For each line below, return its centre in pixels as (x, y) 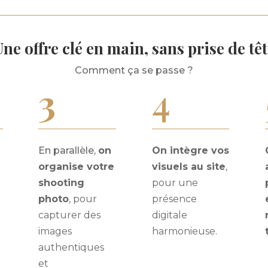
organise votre (77, 166)
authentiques (71, 247)
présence (174, 199)
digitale (169, 215)
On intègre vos (190, 150)
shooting (62, 182)
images (55, 231)
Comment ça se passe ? (134, 71)
